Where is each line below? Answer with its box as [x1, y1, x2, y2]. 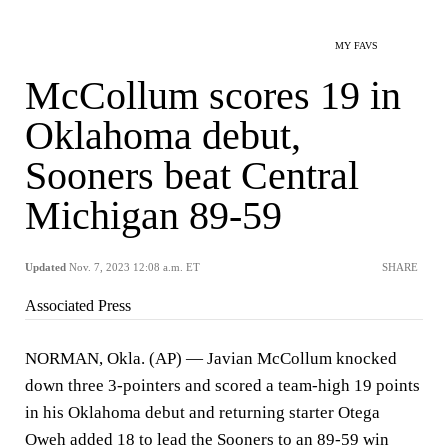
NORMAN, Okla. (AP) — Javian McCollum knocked [25, 349, 397, 368]
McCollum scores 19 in [25, 73, 401, 118]
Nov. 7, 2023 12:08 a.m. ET [69, 261, 200, 273]
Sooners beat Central [25, 153, 359, 198]
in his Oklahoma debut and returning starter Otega [25, 403, 380, 422]
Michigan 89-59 [25, 193, 282, 238]
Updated [25, 261, 66, 273]
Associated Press [25, 297, 131, 314]
